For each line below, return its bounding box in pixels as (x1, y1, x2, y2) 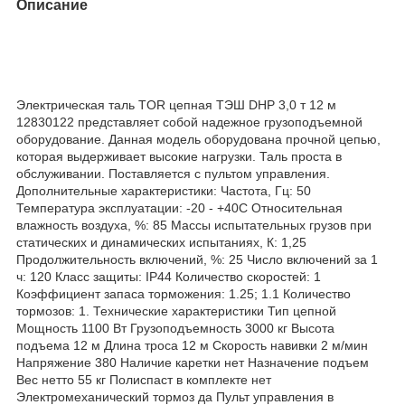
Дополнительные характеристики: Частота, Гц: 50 (16, 183, 311, 198)
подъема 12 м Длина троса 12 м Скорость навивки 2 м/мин (16, 337, 368, 353)
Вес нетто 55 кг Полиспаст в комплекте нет (16, 372, 271, 387)
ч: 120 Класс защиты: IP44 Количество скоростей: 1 (16, 268, 321, 284)
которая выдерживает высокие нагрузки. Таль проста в (16, 148, 342, 164)
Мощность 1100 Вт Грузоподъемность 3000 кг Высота (16, 320, 334, 335)
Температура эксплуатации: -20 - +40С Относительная (16, 200, 343, 215)
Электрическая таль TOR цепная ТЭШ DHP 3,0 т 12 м (16, 97, 336, 112)
